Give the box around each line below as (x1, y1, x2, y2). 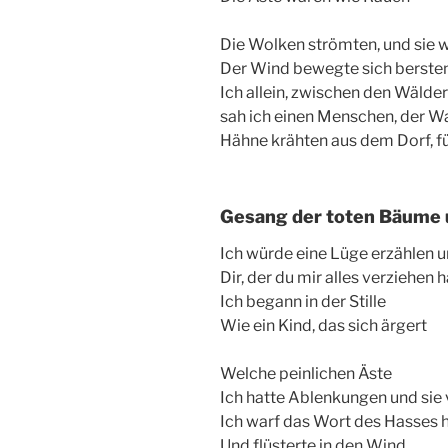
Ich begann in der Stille (220, 292, 386, 312)
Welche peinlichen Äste (220, 364, 392, 384)
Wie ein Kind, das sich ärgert (220, 316, 427, 336)
